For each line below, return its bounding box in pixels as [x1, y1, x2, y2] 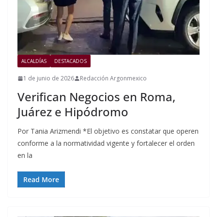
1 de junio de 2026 [23, 74, 74, 83]
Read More [23, 175, 59, 185]
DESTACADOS [54, 58, 87, 65]
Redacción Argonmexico [80, 74, 147, 83]
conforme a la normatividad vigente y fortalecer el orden [17, 139, 195, 148]
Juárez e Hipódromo [17, 104, 128, 120]
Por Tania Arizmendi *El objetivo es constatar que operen [17, 126, 199, 136]
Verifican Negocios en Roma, [17, 89, 175, 105]
